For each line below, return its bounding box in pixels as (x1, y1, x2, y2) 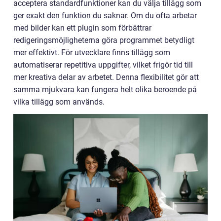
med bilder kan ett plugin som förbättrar (13, 23, 151, 33)
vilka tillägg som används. (13, 97, 105, 107)
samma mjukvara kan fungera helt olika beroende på (13, 85, 197, 94)
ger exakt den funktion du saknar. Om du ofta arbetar (13, 11, 197, 20)
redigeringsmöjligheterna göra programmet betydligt (13, 36, 194, 45)
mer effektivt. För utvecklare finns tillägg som (13, 48, 170, 57)
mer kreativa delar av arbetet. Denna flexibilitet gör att (13, 73, 199, 82)
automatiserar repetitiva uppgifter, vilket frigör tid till (13, 60, 193, 70)
